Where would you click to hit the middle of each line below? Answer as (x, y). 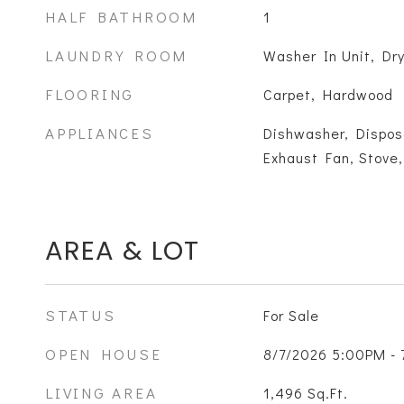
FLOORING (90, 94)
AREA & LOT (122, 251)
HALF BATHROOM (121, 17)
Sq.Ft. (327, 393)
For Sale (291, 315)
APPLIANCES (100, 133)
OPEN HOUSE (104, 354)
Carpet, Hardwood (328, 94)
